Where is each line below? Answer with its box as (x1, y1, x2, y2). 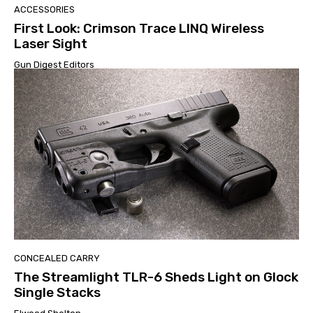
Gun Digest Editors (14, 59, 94, 70)
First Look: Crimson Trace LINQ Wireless (14, 20, 264, 36)
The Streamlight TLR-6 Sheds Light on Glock (14, 268, 298, 285)
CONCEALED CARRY (14, 252, 100, 263)
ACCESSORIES (14, 3, 75, 15)
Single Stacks (14, 284, 101, 300)
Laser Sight (14, 35, 87, 52)
